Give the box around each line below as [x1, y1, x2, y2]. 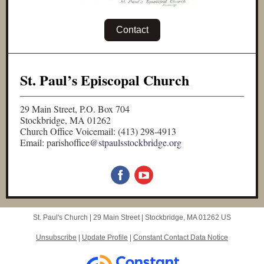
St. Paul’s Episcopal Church [20, 70, 189, 90]
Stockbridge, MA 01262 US [145, 213, 231, 222]
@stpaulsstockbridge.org [90, 136, 181, 148]
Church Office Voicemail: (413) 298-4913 [20, 125, 176, 137]
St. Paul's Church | [33, 213, 93, 222]
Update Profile [82, 233, 128, 242]
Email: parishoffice [20, 136, 90, 148]
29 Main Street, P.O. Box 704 [20, 103, 130, 115]
